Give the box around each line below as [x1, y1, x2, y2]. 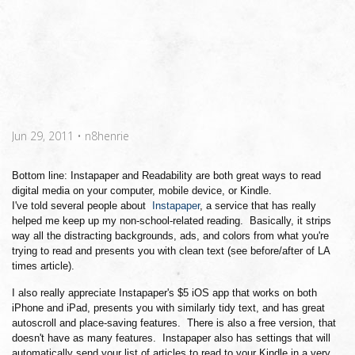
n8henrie [85, 128, 129, 143]
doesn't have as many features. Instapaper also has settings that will [12, 332, 330, 344]
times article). [12, 260, 74, 272]
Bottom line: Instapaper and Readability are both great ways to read [12, 170, 321, 181]
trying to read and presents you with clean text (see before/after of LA [12, 245, 330, 257]
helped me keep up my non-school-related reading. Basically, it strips [12, 215, 331, 227]
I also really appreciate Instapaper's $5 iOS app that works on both [12, 287, 317, 299]
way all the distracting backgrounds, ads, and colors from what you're [12, 230, 329, 242]
